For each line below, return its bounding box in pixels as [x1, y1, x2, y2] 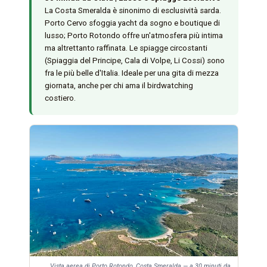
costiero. [44, 94, 76, 103]
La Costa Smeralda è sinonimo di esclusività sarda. [44, 6, 221, 15]
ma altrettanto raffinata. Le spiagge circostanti [44, 44, 207, 53]
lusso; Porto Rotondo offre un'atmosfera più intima [44, 31, 223, 41]
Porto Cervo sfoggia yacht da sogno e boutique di [44, 18, 220, 28]
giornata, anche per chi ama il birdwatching [44, 81, 193, 91]
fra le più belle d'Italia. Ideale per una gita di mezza [44, 69, 219, 78]
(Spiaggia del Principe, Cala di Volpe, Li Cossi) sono [44, 56, 225, 66]
